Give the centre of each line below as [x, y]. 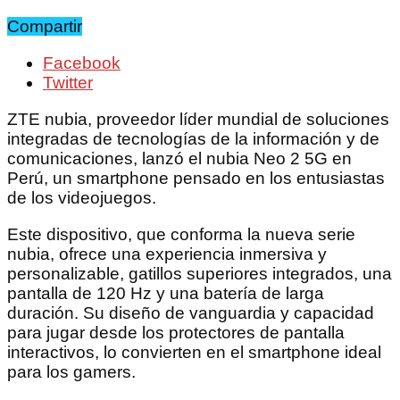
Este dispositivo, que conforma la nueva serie [181, 235]
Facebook [82, 63]
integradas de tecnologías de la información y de [193, 139]
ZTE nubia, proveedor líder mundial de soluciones [198, 120]
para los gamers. [71, 372]
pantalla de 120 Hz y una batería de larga [166, 294]
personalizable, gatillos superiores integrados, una [200, 274]
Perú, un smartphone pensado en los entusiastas [196, 179]
